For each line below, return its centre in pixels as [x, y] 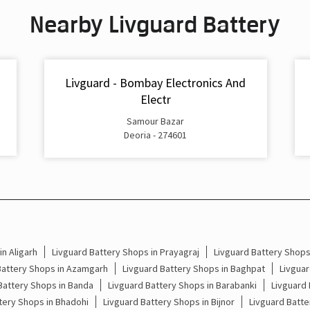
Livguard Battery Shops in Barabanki [182, 285]
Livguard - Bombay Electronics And [155, 83]
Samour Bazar [155, 121]
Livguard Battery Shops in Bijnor [168, 301]
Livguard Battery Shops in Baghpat [193, 268]
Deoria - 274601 [155, 135]
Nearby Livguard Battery [155, 24]
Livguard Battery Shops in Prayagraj [125, 252]
